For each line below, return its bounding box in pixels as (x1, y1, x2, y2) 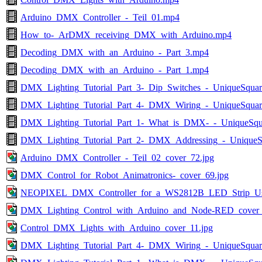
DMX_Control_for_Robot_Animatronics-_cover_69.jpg (20, 170, 229, 180)
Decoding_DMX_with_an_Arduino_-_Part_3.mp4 (20, 47, 209, 57)
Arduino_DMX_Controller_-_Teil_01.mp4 (20, 12, 180, 22)
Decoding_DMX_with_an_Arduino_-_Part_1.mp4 (20, 64, 209, 75)
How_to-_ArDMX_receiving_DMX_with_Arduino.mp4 (20, 29, 232, 40)
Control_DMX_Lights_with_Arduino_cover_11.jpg (20, 222, 213, 233)
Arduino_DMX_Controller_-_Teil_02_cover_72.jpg (20, 152, 214, 163)
